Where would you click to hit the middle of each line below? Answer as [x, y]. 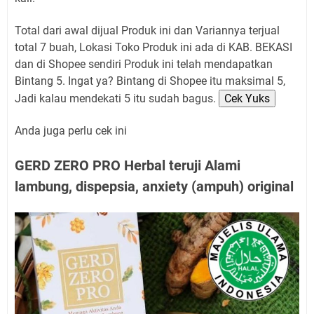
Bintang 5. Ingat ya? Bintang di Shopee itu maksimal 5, [150, 81]
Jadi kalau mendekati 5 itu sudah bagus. [117, 99]
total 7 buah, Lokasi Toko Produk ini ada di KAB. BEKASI [153, 48]
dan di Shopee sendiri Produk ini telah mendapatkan [144, 64]
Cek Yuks [247, 99]
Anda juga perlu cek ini [71, 131]
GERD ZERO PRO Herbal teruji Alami [128, 166]
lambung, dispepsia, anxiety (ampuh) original [154, 187]
